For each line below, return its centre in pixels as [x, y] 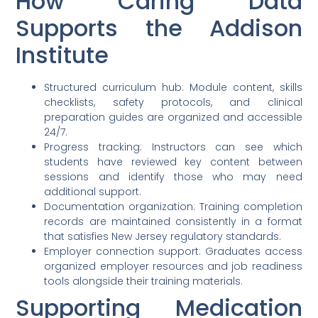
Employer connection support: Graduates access [173, 252]
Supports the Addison [159, 28]
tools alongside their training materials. [144, 281]
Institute [62, 55]
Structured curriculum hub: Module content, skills [173, 88]
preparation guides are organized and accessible [173, 117]
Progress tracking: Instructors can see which [173, 147]
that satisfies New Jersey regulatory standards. [163, 237]
